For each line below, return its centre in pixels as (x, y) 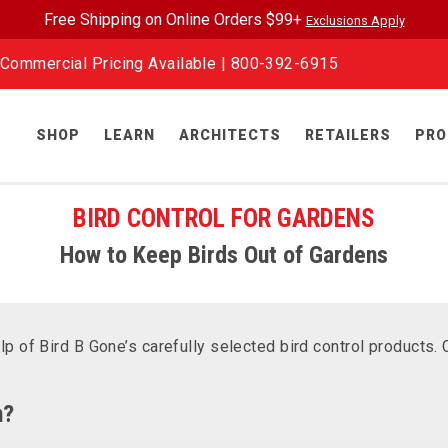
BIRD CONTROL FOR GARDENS (224, 218)
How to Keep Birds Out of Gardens (224, 255)
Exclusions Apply (355, 20)
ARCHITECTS (230, 135)
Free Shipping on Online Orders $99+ (174, 19)
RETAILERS (348, 135)
